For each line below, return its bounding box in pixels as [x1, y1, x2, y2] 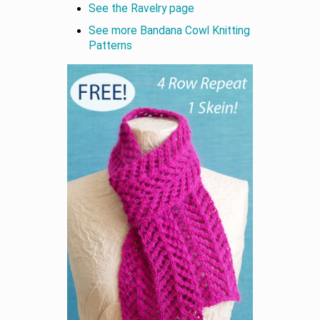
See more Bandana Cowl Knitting [89, 24, 250, 37]
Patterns [89, 39, 132, 52]
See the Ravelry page [89, 1, 194, 15]
